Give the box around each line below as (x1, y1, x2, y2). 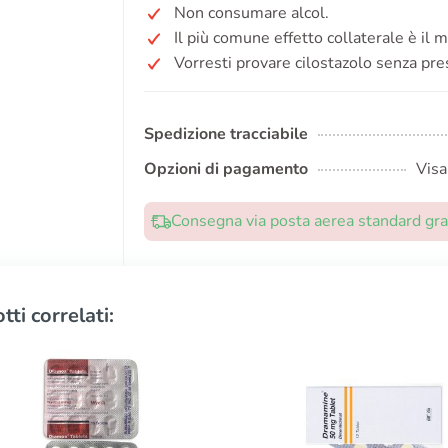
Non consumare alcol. (174, 2, 329, 24)
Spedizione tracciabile (144, 123, 308, 145)
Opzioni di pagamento (144, 158, 308, 180)
